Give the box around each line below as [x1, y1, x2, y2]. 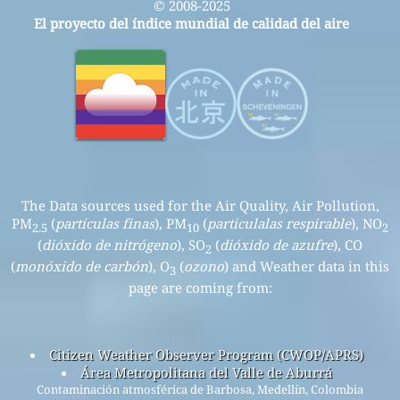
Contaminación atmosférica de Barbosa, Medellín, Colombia [37, 381, 363, 398]
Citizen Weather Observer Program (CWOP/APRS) [48, 346, 363, 364]
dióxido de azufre [220, 236, 333, 254]
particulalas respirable [207, 214, 351, 233]
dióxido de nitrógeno [42, 236, 177, 254]
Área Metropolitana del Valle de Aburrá [79, 363, 332, 382]
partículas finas [55, 214, 154, 233]
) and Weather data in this [224, 257, 389, 276]
